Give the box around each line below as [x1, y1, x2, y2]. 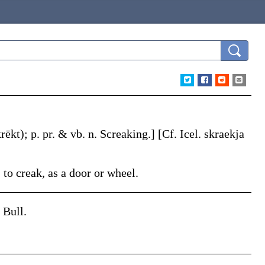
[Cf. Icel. [158, 127, 204, 140]
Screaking [100, 127, 148, 140]
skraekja [204, 127, 244, 140]
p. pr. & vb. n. [31, 127, 100, 140]
